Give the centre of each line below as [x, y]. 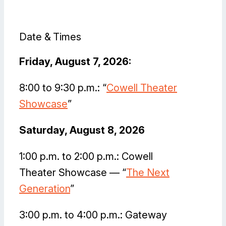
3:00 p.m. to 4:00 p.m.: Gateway [93, 215]
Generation [45, 189]
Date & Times [50, 37]
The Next [148, 173]
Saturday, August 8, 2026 [82, 130]
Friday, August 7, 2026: [75, 62]
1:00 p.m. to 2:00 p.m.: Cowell [86, 157]
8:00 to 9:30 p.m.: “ [63, 88]
